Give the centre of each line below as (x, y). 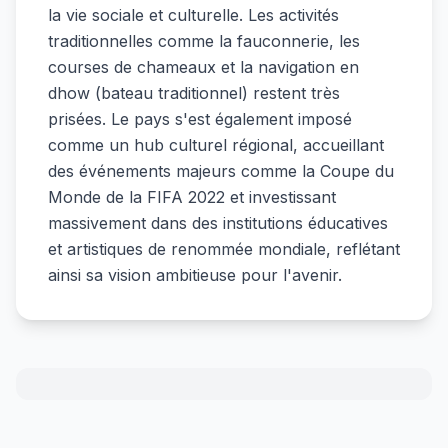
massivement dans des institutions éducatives (218, 222)
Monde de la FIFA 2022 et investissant (192, 196)
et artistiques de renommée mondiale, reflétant (224, 248)
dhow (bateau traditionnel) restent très (194, 92)
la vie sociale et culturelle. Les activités (193, 14)
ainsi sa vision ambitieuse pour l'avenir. (195, 274)
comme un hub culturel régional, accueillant (216, 144)
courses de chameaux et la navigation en (203, 66)
